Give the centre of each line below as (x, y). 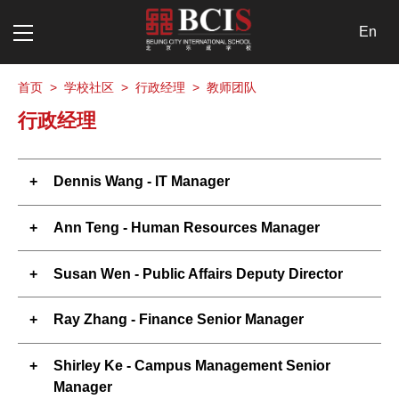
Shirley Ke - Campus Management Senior (192, 365)
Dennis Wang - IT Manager (142, 182)
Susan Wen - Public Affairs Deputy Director (198, 273)
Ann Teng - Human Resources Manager (187, 227)
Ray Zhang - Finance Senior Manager (179, 320)
